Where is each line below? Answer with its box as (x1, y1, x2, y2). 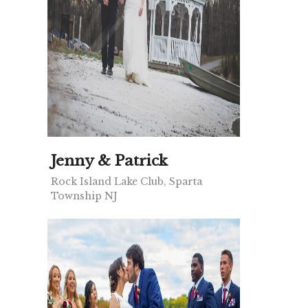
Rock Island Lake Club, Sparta (51, 175, 202, 188)
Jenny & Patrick (51, 152, 168, 170)
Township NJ (51, 190, 118, 203)
